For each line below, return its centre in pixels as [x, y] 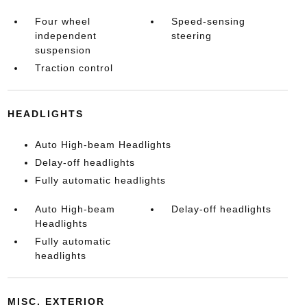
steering [192, 36]
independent [65, 36]
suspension [63, 50]
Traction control [74, 68]
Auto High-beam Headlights [103, 145]
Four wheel [62, 21]
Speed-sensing [209, 21]
